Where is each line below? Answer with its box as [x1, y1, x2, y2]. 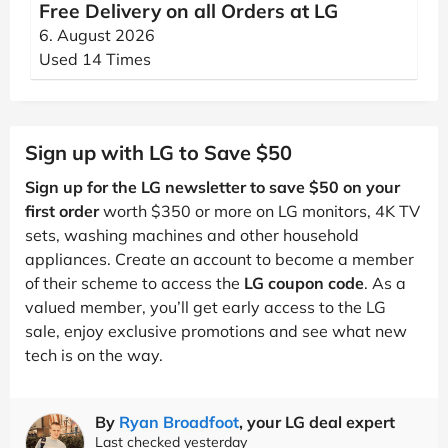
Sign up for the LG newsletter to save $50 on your [25, 177, 400, 197]
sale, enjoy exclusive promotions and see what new [25, 321, 407, 341]
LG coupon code [244, 273, 364, 293]
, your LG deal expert [239, 412, 395, 432]
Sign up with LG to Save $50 [25, 140, 292, 165]
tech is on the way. [25, 345, 163, 365]
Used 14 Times [39, 49, 151, 69]
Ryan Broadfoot [119, 412, 239, 432]
